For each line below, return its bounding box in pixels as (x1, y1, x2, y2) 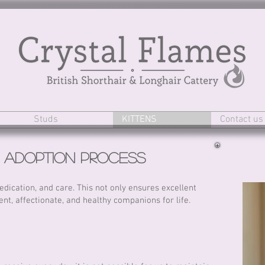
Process (75, 150, 146, 164)
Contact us (220, 114, 263, 125)
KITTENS (122, 114, 157, 125)
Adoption (4, 150, 75, 164)
